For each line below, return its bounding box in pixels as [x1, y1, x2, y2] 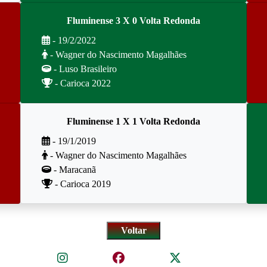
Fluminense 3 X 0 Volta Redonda [67, 15, 200, 26]
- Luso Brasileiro [51, 64, 117, 74]
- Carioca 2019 [52, 179, 111, 189]
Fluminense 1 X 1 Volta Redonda [67, 116, 200, 126]
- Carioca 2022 [52, 78, 111, 88]
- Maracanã [51, 164, 96, 175]
